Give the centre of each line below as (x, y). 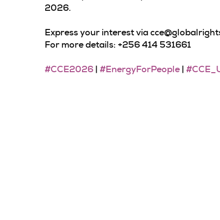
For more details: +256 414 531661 (119, 44)
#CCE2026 (69, 69)
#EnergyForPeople (139, 69)
